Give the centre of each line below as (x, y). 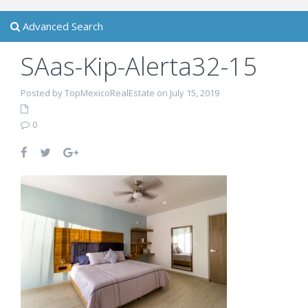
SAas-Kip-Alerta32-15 (139, 66)
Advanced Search (62, 26)
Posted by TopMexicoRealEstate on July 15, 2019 (120, 93)
